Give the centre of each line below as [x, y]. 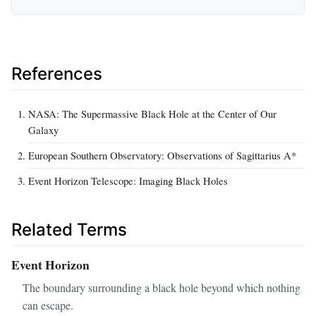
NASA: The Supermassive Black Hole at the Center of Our [152, 113]
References [57, 73]
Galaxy [43, 129]
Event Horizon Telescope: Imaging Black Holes [128, 180]
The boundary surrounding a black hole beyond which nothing [162, 287]
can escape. [48, 305]
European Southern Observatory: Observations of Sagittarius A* [162, 155]
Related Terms [69, 229]
